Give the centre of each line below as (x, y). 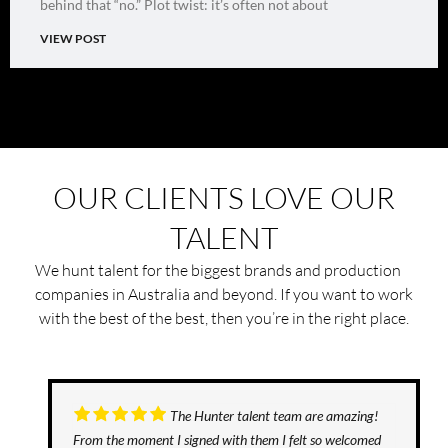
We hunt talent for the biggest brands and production (224, 269)
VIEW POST (73, 38)
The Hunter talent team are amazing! (274, 415)
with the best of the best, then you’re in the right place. (224, 317)
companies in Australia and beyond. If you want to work (224, 293)
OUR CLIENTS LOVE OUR (224, 197)
